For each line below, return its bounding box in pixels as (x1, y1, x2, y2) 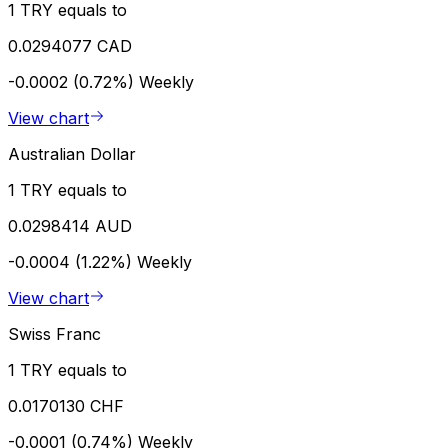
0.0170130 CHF (8, 395, 124, 416)
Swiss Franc (8, 323, 101, 344)
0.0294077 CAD (8, 35, 132, 56)
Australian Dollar (8, 143, 136, 164)
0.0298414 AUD (8, 215, 132, 236)
